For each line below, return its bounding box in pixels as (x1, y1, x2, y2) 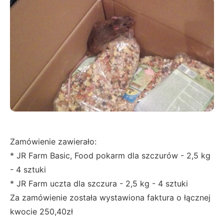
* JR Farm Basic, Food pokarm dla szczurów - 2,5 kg (10, 150, 210, 160)
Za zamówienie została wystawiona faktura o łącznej (10, 192, 210, 202)
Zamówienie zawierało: (10, 136, 96, 146)
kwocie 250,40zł (10, 206, 73, 216)
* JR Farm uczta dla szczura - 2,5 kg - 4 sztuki (10, 178, 188, 188)
